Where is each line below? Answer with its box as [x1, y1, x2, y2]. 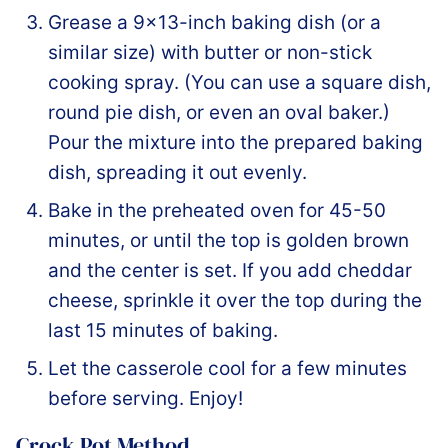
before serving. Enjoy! [48, 387, 243, 411]
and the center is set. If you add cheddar [48, 259, 412, 283]
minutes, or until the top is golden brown [48, 229, 409, 253]
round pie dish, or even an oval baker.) [48, 101, 390, 125]
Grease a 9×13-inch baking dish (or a [48, 11, 381, 35]
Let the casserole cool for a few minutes [48, 357, 407, 381]
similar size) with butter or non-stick [48, 41, 372, 65]
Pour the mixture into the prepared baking [48, 131, 423, 155]
